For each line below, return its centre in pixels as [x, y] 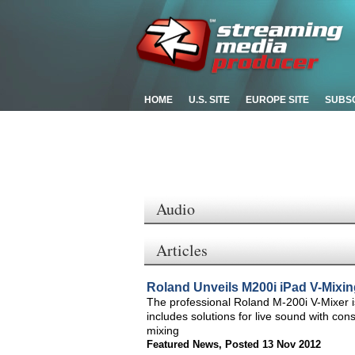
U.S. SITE [209, 100]
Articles [182, 250]
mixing [163, 330]
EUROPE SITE [277, 100]
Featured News [183, 344]
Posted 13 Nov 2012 [273, 344]
